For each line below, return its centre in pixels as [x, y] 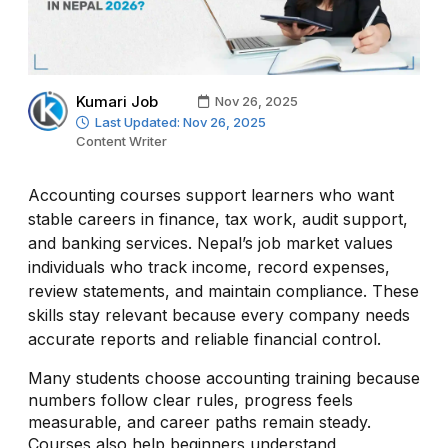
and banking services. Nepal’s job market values [210, 242]
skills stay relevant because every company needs [219, 314]
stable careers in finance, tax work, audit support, [218, 218]
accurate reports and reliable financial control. [204, 338]
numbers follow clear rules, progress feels [190, 399]
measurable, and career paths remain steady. [199, 421]
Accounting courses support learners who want [211, 194]
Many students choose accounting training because [224, 377]
